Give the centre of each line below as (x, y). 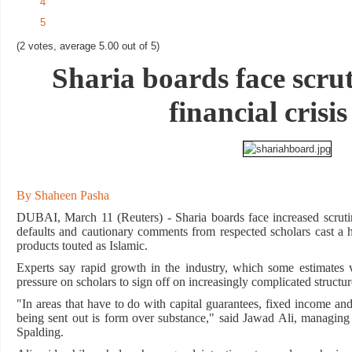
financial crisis (258, 112)
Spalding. (40, 332)
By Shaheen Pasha (62, 195)
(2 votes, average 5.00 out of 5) (88, 46)
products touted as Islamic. (82, 246)
